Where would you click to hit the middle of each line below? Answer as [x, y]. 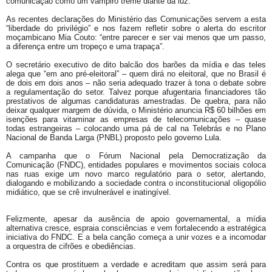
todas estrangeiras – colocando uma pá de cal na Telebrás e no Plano [136, 129]
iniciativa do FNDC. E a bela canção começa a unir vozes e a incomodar [136, 237]
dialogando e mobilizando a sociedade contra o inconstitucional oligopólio [136, 183]
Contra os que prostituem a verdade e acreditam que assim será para [136, 265]
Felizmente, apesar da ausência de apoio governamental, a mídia [136, 219]
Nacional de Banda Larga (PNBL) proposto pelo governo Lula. [114, 138]
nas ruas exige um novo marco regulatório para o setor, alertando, [136, 174]
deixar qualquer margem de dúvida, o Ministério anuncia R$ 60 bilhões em [136, 110]
